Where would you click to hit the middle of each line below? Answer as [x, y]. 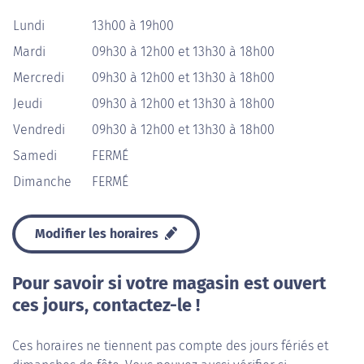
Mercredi [39, 78]
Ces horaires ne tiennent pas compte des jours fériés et [170, 346]
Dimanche [42, 182]
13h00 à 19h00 [133, 26]
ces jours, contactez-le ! [106, 305]
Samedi [35, 156]
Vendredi [39, 130]
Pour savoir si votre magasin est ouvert [169, 284]
